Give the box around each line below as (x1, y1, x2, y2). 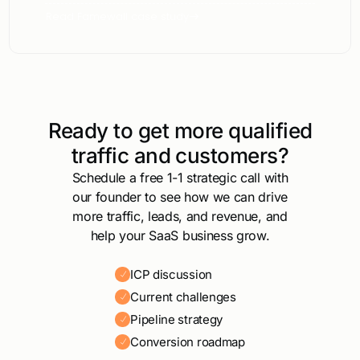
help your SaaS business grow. (90, 227, 270, 243)
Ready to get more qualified (47, 117, 313, 143)
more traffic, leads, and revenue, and (72, 207, 288, 224)
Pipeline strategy (130, 311, 223, 327)
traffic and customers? (71, 142, 289, 168)
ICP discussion (130, 266, 212, 282)
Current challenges (130, 288, 236, 305)
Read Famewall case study (46, 8, 190, 24)
